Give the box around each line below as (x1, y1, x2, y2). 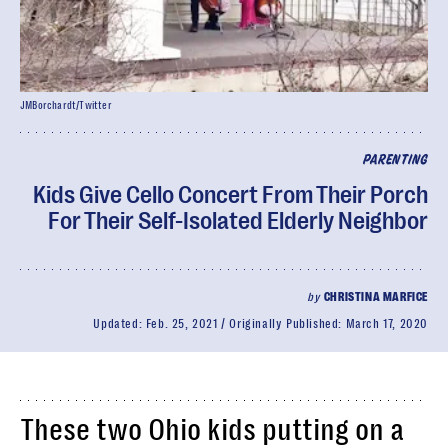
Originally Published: (229, 317, 346, 331)
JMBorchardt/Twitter (20, 100, 112, 111)
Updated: (93, 317, 146, 331)
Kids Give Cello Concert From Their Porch (33, 181, 428, 209)
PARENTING (362, 154, 428, 167)
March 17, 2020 (345, 317, 428, 331)
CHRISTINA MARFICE (323, 290, 428, 304)
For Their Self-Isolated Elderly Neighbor (48, 207, 428, 235)
